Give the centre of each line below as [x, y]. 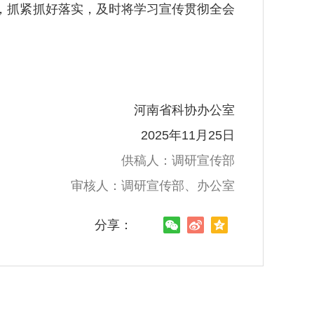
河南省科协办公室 [172, 110]
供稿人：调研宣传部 [178, 161]
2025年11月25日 [175, 135]
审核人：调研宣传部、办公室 [153, 186]
